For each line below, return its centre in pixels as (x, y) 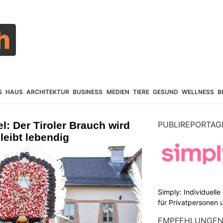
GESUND (165, 92)
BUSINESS (88, 92)
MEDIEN (118, 92)
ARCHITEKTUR (48, 92)
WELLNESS (198, 92)
